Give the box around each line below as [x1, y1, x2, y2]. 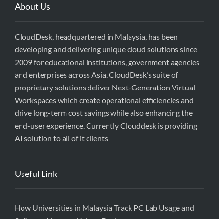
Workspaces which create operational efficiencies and [15, 95, 194, 105]
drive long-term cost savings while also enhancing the [15, 108, 193, 117]
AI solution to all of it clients [15, 133, 108, 143]
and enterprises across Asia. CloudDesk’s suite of [15, 69, 178, 79]
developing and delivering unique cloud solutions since [15, 44, 197, 54]
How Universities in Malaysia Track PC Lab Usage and [15, 202, 194, 212]
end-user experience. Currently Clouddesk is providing [15, 120, 197, 130]
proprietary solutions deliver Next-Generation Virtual [15, 82, 195, 92]
